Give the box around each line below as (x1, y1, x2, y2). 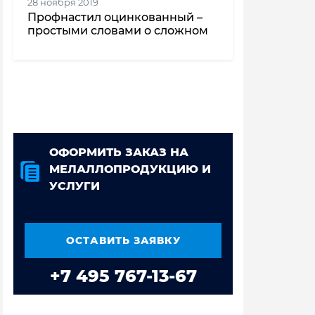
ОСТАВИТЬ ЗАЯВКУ (65, 233, 181, 247)
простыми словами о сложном (27, 24, 208, 38)
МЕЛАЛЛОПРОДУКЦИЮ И (49, 162, 211, 176)
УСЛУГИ (49, 179, 100, 193)
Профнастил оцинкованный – (27, 11, 202, 25)
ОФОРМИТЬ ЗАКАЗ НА (49, 146, 188, 160)
